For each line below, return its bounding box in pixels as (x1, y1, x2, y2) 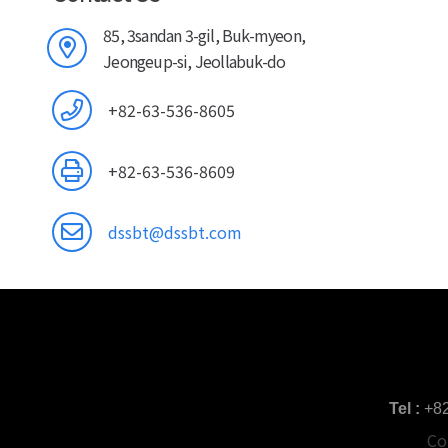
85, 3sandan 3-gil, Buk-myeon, (103, 23, 306, 48)
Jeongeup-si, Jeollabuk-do (103, 49, 286, 74)
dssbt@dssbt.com (108, 219, 242, 244)
